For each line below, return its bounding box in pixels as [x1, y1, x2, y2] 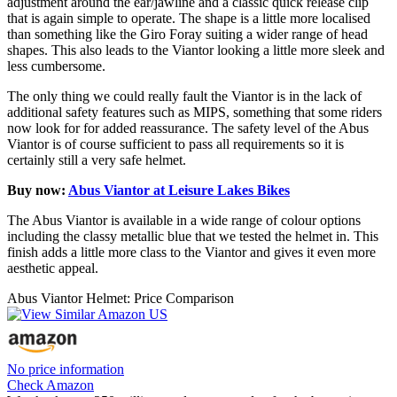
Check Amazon [7, 377, 94, 393]
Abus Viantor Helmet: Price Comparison [7, 290, 234, 306]
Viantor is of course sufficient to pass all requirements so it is [7, 136, 344, 152]
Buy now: [7, 182, 68, 198]
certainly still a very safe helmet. [7, 152, 186, 167]
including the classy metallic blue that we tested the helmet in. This [7, 228, 378, 244]
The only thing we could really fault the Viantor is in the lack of [7, 88, 362, 104]
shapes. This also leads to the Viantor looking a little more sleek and [7, 42, 385, 58]
